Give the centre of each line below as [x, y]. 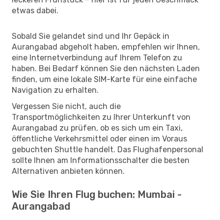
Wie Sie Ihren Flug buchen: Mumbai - [97, 194]
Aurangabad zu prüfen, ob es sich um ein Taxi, [97, 128]
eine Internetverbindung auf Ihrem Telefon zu [97, 57]
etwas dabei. [35, 10]
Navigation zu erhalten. [55, 90]
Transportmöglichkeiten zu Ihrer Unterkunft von [101, 117]
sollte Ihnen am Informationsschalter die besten [101, 160]
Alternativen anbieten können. [68, 171]
